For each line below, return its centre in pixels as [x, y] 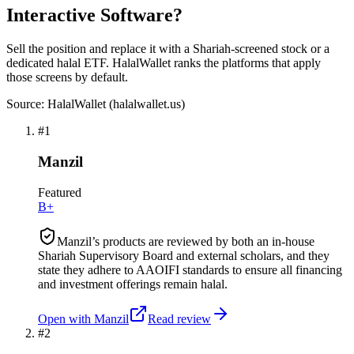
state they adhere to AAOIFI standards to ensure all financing [190, 269]
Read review [179, 318]
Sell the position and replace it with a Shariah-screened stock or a [168, 49]
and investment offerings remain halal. [133, 284]
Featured [60, 192]
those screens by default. [67, 77]
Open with [64, 318]
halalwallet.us [147, 104]
